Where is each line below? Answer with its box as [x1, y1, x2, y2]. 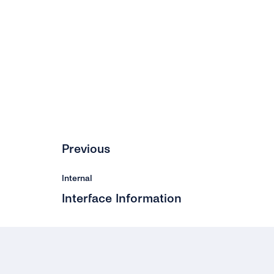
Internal [62, 174, 93, 183]
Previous [62, 143, 111, 155]
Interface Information [62, 192, 182, 205]
